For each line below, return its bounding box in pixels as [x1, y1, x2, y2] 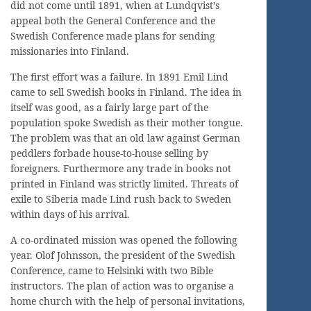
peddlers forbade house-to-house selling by [10, 146, 208, 160]
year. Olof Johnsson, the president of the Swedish [10, 248, 235, 262]
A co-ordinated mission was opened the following [10, 233, 237, 246]
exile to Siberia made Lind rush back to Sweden [10, 192, 231, 205]
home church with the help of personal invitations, [10, 294, 245, 308]
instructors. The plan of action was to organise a [10, 278, 234, 292]
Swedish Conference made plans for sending [10, 28, 215, 42]
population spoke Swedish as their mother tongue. [10, 115, 243, 129]
